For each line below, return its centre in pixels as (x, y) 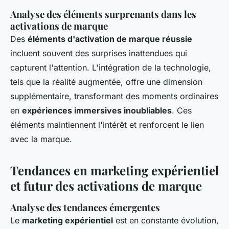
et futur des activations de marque (106, 186)
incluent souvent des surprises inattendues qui (99, 53)
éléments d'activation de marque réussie (110, 39)
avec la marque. (41, 139)
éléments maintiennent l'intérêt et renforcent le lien (107, 125)
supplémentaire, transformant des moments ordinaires (114, 96)
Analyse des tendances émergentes (85, 207)
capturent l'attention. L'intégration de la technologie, (111, 67)
